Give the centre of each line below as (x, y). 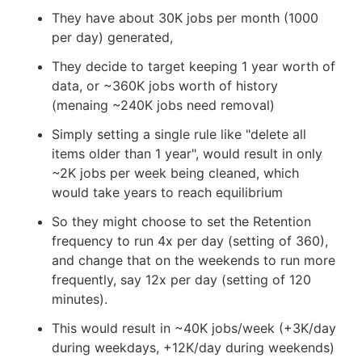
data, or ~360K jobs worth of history (165, 86)
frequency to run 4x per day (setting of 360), (190, 241)
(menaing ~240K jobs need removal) (163, 105)
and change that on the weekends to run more (194, 261)
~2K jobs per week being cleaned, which (175, 173)
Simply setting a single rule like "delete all (179, 135)
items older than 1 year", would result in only (187, 154)
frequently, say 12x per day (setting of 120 (181, 280)
